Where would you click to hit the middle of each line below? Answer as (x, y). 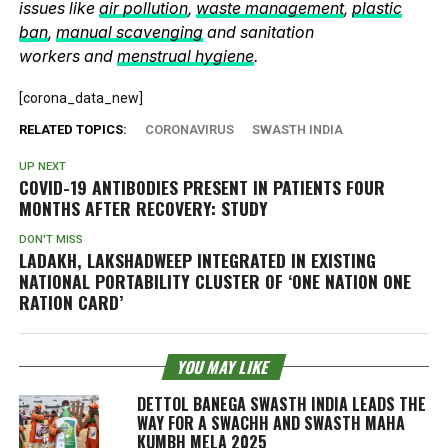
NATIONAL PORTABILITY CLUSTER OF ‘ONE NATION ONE (214, 280)
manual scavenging (129, 31)
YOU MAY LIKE (224, 366)
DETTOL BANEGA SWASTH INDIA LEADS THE (281, 403)
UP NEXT (42, 166)
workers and (67, 55)
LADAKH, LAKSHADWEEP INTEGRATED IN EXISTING (197, 259)
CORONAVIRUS (189, 129)
